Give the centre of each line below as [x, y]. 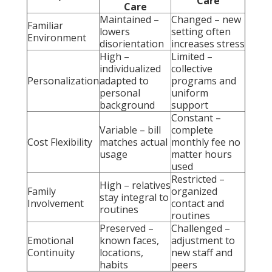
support [190, 105]
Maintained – [129, 19]
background [127, 105]
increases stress [208, 43]
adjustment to [203, 240]
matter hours [202, 154]
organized [194, 191]
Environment [57, 37]
